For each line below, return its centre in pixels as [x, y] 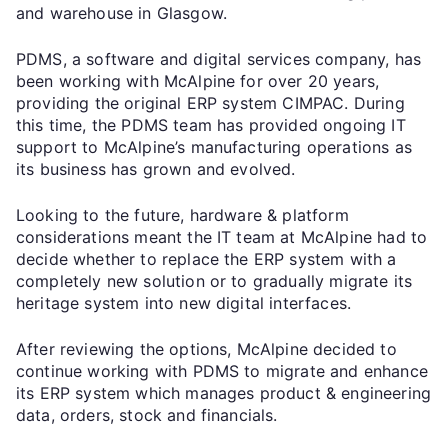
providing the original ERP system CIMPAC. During [210, 102]
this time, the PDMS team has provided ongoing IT [211, 124]
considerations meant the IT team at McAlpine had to [222, 236]
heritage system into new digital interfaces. [184, 302]
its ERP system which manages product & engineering [224, 392]
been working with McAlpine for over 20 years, [198, 80]
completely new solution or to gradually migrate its [214, 280]
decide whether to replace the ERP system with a [206, 258]
